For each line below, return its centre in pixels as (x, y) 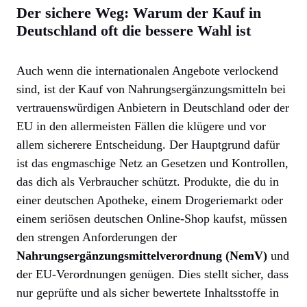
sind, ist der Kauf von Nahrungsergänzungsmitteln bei (151, 89)
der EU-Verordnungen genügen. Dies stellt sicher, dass (152, 274)
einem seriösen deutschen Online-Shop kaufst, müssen (152, 218)
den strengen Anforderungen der (97, 237)
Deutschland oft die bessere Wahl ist (134, 30)
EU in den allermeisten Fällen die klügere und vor (141, 126)
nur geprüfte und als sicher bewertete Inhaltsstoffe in (148, 292)
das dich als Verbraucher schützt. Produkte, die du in (148, 181)
